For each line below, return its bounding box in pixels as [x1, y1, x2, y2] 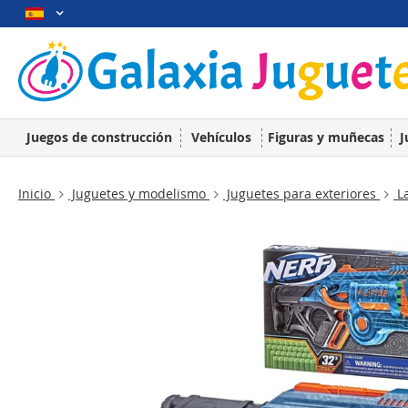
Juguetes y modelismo [68, 185, 209, 202]
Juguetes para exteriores [223, 185, 380, 202]
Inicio [18, 185, 55, 202]
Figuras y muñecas [268, 128, 384, 146]
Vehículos [190, 128, 251, 146]
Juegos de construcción [26, 128, 172, 146]
